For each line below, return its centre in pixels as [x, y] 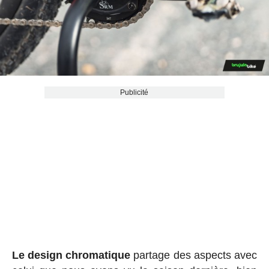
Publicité [134, 93]
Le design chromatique [71, 255]
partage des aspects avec [194, 255]
